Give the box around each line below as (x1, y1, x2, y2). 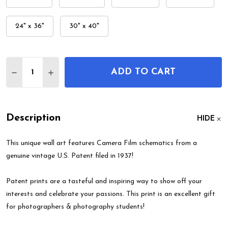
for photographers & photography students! (6, 203, 145, 211)
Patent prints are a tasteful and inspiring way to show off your (6, 178, 202, 186)
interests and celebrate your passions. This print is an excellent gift (6, 190, 215, 198)
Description (6, 113, 61, 124)
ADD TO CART (111, 67, 176, 77)
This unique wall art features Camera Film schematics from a (6, 139, 197, 148)
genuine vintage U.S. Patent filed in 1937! (6, 152, 133, 160)
